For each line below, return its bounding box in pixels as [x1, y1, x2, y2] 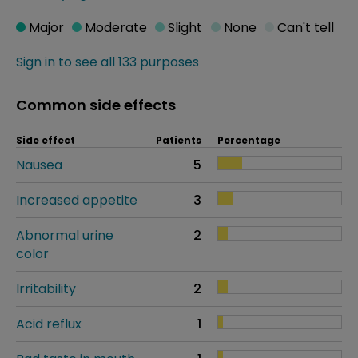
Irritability [16, 280, 76, 298]
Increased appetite [16, 191, 137, 209]
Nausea [16, 156, 62, 174]
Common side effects [16, 95, 176, 115]
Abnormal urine [16, 226, 113, 245]
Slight [165, 18, 203, 37]
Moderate [82, 18, 148, 37]
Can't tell [273, 18, 334, 37]
